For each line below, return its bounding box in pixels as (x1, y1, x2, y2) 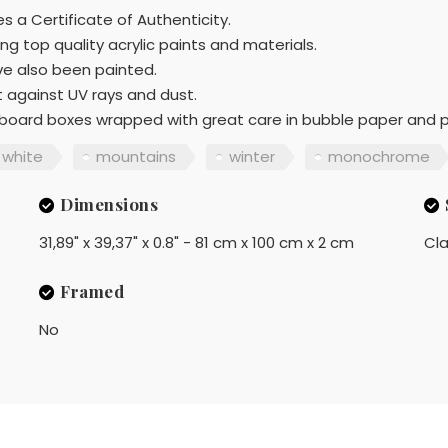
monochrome (328, 146, 430, 168)
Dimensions (60, 192, 159, 215)
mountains (96, 146, 176, 168)
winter (229, 146, 275, 168)
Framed (60, 279, 125, 302)
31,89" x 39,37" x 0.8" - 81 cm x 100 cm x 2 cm (38, 231, 354, 253)
